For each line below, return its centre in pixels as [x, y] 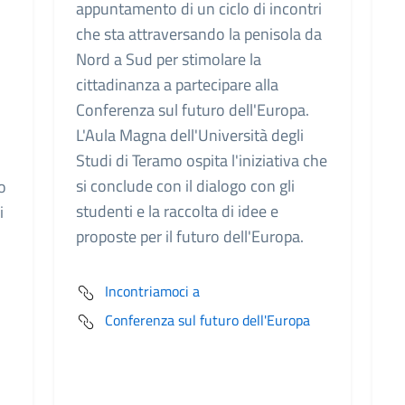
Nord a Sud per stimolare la [169, 59]
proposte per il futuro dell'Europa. [190, 236]
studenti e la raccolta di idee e [177, 211]
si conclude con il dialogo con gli [185, 186]
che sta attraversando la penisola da [199, 34]
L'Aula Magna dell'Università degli [190, 135]
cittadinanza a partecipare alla [177, 85]
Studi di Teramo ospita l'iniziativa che [202, 160]
